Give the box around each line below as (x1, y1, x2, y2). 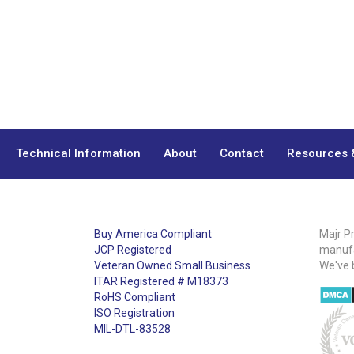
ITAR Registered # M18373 (93, 275, 228, 288)
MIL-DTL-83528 (93, 322, 171, 336)
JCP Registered (93, 243, 171, 257)
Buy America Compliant (93, 228, 212, 241)
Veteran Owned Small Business (93, 259, 250, 273)
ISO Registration (93, 307, 175, 320)
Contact (219, 146, 264, 161)
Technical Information (15, 146, 141, 161)
